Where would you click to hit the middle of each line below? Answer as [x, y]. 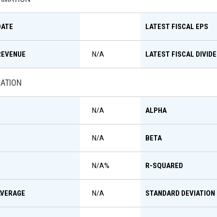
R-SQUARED [164, 166]
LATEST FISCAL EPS [177, 27]
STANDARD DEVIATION [180, 193]
